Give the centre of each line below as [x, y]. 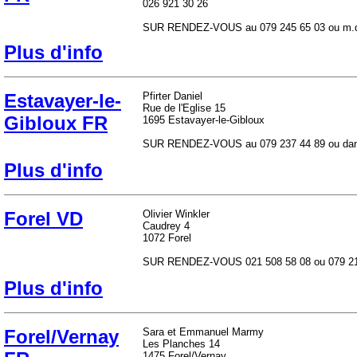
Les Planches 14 [181, 344]
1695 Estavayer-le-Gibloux [204, 120]
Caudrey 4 [166, 226]
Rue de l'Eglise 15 [184, 108]
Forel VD [43, 219]
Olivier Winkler [176, 214]
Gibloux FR [56, 123]
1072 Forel [167, 238]
